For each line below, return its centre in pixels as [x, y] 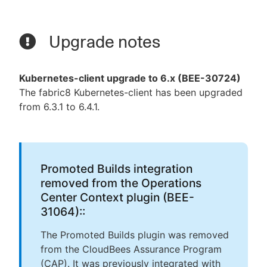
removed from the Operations [121, 183]
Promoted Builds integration [117, 169]
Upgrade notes [103, 42]
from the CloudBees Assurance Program [131, 249]
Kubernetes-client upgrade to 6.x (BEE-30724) [130, 78]
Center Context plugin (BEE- [117, 198]
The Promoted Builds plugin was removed [135, 235]
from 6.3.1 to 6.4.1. [59, 107]
